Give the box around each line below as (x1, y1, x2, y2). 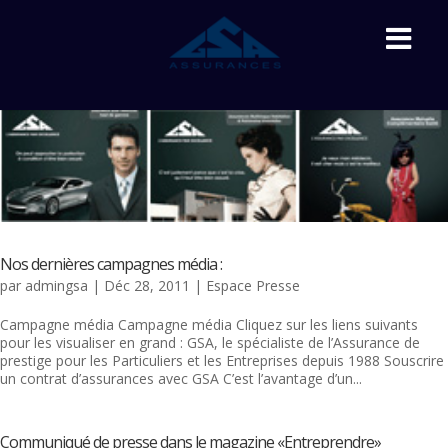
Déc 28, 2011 (104, 275, 190, 295)
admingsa (25, 275, 88, 295)
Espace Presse (206, 275, 300, 295)
